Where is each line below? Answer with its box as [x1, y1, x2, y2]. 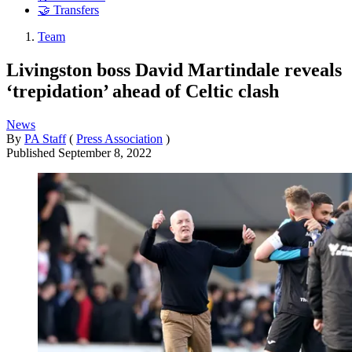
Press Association [76, 131, 163, 145]
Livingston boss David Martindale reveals [6, 59, 342, 80]
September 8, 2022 [58, 145, 152, 159]
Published [6, 145, 58, 159]
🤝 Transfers [38, 3, 99, 17]
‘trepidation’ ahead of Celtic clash [6, 80, 279, 101]
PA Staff [24, 131, 66, 145]
